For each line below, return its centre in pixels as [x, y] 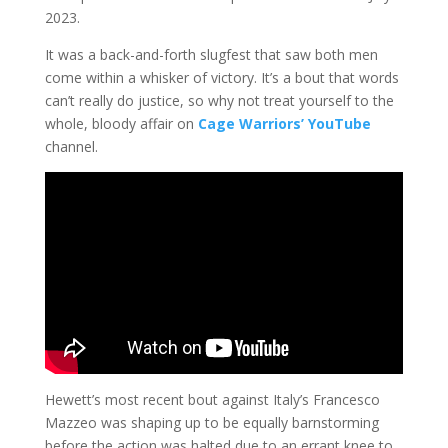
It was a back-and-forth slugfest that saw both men [211, 55]
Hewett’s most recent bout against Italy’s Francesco [212, 399]
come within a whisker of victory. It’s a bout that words [221, 78]
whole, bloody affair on [121, 124]
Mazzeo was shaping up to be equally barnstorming [211, 422]
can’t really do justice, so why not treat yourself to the [219, 101]
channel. [71, 147]
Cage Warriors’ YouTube [284, 124]
